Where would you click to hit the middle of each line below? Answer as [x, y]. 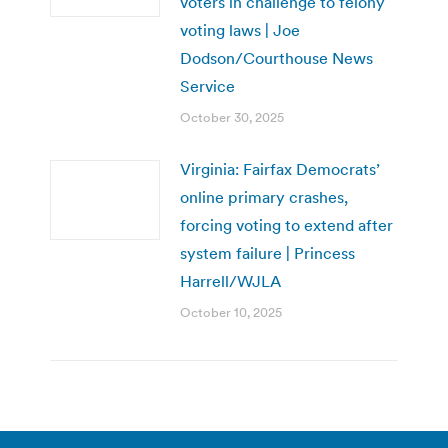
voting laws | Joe [240, 29]
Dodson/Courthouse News [276, 57]
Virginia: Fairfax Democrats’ [280, 168]
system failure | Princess [267, 252]
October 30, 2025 [232, 117]
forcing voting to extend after [286, 224]
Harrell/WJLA [230, 280]
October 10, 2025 [231, 312]
